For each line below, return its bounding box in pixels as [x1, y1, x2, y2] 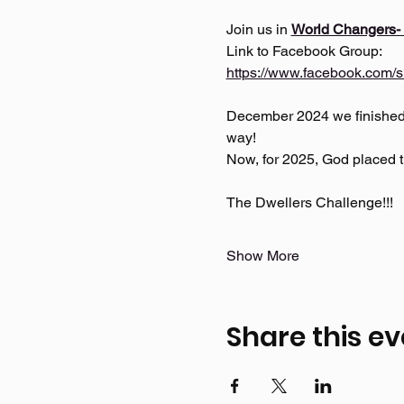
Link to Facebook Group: [225, 41, 385, 60]
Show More [225, 246, 299, 264]
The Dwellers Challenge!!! [225, 193, 397, 211]
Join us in [225, 20, 291, 38]
